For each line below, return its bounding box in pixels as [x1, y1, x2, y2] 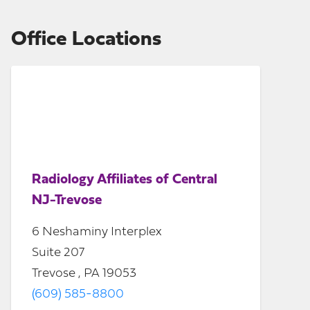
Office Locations [11, 29, 161, 51]
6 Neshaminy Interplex [32, 226, 162, 239]
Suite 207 [32, 246, 84, 259]
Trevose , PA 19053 [32, 267, 136, 280]
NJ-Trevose [32, 194, 102, 208]
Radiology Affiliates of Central [32, 173, 217, 187]
